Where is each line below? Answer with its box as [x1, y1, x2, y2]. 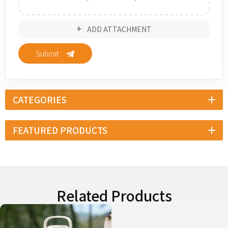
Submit [36, 48, 59, 59]
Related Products [56, 185, 172, 206]
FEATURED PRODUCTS [13, 123, 107, 136]
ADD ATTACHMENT [87, 23, 152, 34]
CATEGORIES [13, 93, 67, 106]
